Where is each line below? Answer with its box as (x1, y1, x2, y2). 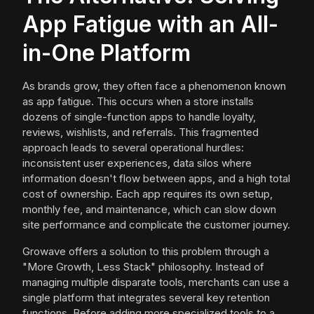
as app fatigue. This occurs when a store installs (22, 95, 254, 109)
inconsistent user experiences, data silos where (22, 156, 252, 170)
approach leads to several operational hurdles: (22, 141, 244, 155)
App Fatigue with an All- (22, 11, 278, 39)
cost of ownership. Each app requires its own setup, (22, 187, 273, 201)
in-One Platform (22, 39, 191, 67)
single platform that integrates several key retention (22, 291, 270, 305)
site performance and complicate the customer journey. (22, 218, 290, 232)
